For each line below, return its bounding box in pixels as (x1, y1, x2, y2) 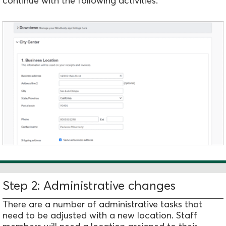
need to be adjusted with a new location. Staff (3, 209, 197, 221)
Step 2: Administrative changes (3, 178, 176, 193)
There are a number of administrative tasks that (3, 198, 202, 210)
